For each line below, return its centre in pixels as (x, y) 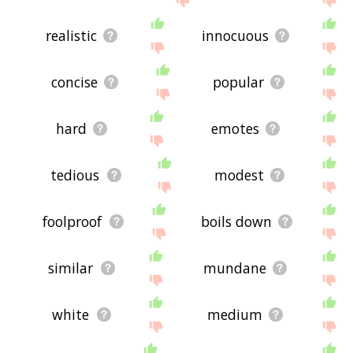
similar (71, 268)
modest (239, 175)
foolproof (72, 222)
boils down (236, 222)
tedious (75, 175)
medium (234, 315)
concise (74, 82)
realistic (72, 35)
